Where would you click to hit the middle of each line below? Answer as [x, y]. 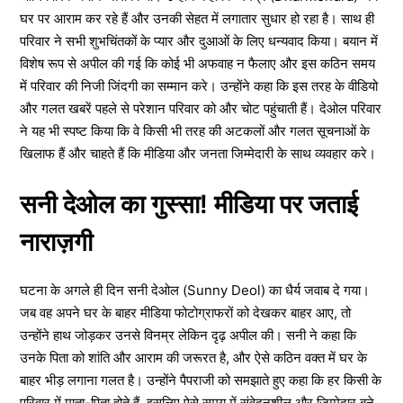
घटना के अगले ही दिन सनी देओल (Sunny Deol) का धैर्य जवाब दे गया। [195, 290]
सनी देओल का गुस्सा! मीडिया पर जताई [189, 204]
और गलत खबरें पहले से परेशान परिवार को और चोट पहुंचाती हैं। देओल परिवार [201, 108]
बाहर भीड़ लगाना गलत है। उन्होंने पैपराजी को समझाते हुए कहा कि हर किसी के [201, 380]
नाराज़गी [56, 242]
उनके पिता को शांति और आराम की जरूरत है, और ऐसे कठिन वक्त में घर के [193, 357]
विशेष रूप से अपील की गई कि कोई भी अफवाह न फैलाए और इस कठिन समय [197, 63]
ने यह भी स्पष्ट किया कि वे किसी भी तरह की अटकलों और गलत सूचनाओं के [195, 131]
